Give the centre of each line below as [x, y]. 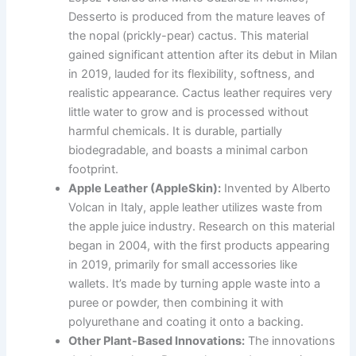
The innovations [290, 341]
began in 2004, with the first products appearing [199, 245]
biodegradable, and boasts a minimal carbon [189, 150]
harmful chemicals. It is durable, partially [176, 131]
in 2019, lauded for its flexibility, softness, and [192, 74]
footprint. [94, 169]
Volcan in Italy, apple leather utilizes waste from [196, 207]
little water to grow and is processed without [189, 112]
